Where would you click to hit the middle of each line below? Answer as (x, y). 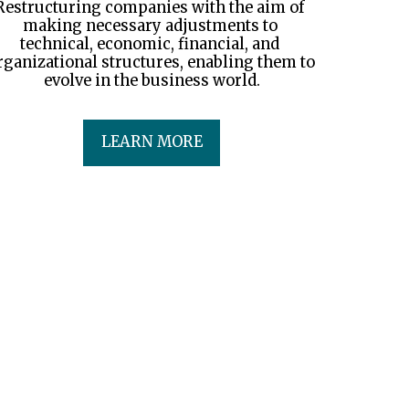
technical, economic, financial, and (150, 44)
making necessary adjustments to (150, 26)
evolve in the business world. (152, 80)
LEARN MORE (152, 142)
